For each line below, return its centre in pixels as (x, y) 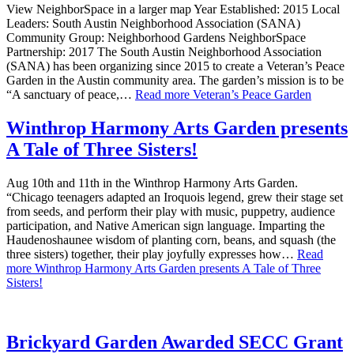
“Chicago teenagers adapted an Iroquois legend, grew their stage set (175, 197)
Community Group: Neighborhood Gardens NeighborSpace (156, 37)
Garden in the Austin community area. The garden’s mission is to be (175, 80)
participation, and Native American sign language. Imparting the (166, 225)
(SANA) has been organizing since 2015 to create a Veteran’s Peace (175, 66)
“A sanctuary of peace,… (71, 94)
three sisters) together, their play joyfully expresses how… (152, 254)
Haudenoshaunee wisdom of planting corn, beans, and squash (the (171, 239)
